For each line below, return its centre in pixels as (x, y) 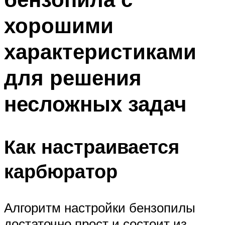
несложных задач (95, 104)
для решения (73, 78)
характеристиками (100, 51)
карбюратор (61, 171)
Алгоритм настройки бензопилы (100, 207)
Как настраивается (92, 146)
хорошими (59, 25)
